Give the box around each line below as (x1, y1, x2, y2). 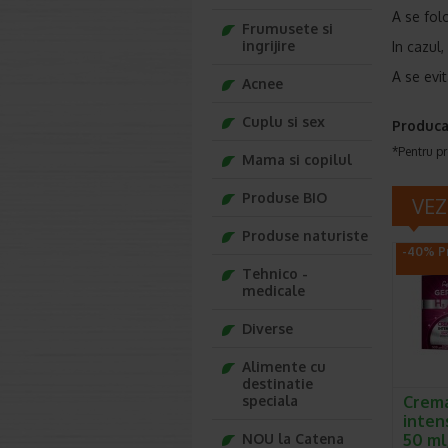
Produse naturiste (242, 227, 368, 244)
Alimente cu (242, 358, 326, 375)
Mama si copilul (242, 151, 352, 168)
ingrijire (242, 37, 295, 54)
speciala (242, 392, 298, 409)
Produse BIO (242, 189, 327, 206)
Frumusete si (242, 20, 333, 37)
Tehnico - (242, 265, 308, 282)
